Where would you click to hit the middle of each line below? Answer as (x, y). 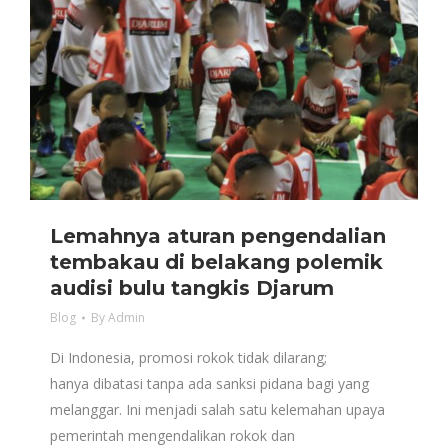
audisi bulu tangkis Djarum (192, 288)
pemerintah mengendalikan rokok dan (172, 435)
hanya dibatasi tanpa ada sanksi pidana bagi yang (209, 383)
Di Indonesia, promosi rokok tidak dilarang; (188, 357)
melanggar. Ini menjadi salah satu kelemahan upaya (217, 409)
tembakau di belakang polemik (216, 262)
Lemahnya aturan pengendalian (218, 236)
